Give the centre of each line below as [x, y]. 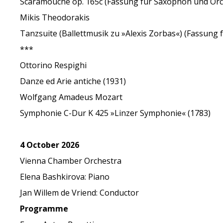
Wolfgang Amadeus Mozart [71, 97]
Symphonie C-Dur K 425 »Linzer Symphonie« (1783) [115, 113]
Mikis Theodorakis [55, 17]
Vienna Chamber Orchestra [71, 161]
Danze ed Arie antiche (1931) [73, 81]
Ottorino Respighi [54, 65]
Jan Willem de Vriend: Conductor [80, 193]
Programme [44, 209]
